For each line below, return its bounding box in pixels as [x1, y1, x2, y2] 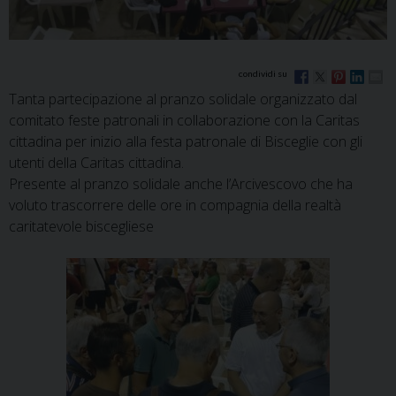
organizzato [260, 88, 335, 109]
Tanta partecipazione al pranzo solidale [9, 88, 260, 109]
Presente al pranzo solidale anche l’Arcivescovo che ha [9, 173, 353, 194]
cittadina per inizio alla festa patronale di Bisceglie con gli [9, 131, 362, 151]
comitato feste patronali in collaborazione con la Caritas [9, 110, 360, 130]
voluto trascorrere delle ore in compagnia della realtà [9, 194, 341, 215]
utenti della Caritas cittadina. [9, 152, 184, 172]
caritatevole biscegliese [9, 216, 154, 236]
